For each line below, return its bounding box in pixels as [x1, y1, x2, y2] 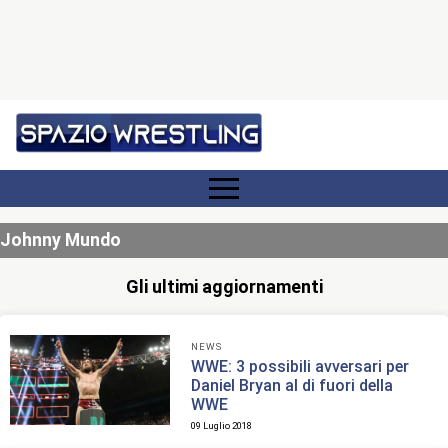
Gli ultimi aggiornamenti [125, 276, 323, 297]
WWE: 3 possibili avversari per [191, 356, 410, 376]
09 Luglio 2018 [191, 419, 253, 431]
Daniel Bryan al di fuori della [191, 375, 394, 395]
